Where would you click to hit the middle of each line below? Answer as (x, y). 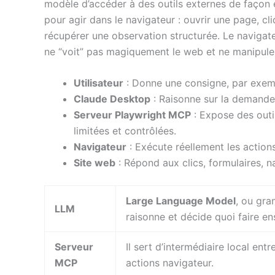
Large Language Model (181, 201)
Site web (95, 163)
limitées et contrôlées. (125, 131)
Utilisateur (99, 83)
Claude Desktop (112, 99)
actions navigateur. (170, 263)
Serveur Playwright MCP (132, 115)
